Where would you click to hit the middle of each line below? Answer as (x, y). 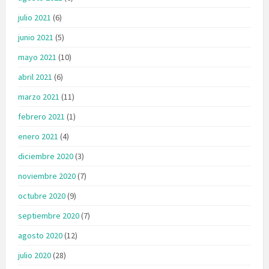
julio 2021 (35, 17)
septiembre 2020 (49, 215)
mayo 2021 (37, 57)
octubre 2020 (42, 195)
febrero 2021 (41, 116)
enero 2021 (38, 136)
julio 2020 (35, 255)
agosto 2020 (40, 235)
